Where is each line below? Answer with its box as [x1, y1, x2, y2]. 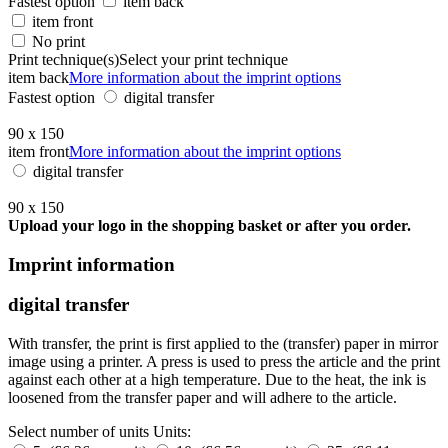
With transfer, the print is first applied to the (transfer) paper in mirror [8, 334, 438, 352]
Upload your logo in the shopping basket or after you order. [8, 216, 411, 234]
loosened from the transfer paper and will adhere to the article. [8, 388, 397, 406]
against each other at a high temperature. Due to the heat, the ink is [8, 370, 426, 388]
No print [32, 32, 85, 50]
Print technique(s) [8, 50, 119, 68]
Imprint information [8, 253, 175, 275]
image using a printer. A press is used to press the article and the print [8, 352, 440, 370]
